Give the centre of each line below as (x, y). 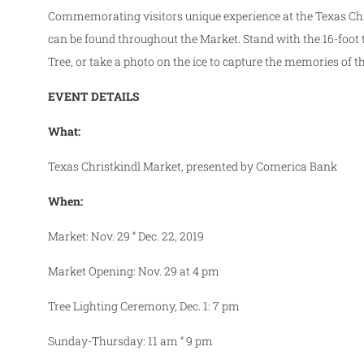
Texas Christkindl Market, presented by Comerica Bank (193, 166)
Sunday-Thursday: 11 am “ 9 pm (132, 340)
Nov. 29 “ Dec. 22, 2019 (148, 236)
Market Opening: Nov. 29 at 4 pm (134, 271)
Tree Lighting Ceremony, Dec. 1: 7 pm (144, 305)
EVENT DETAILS (94, 96)
